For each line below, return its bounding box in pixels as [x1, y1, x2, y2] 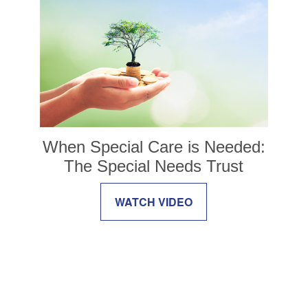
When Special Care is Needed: [42, 137, 265, 156]
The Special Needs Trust [64, 156, 244, 175]
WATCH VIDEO [115, 193, 193, 210]
